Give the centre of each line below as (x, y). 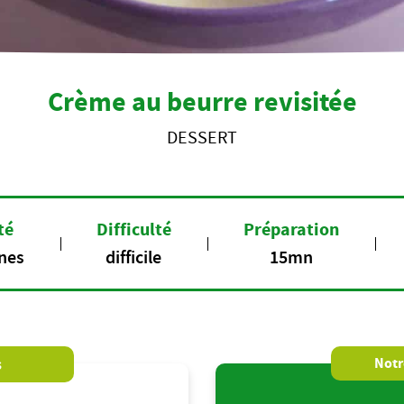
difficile (133, 257)
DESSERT (202, 137)
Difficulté (133, 230)
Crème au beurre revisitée (202, 102)
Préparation (291, 230)
